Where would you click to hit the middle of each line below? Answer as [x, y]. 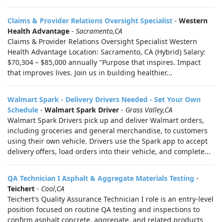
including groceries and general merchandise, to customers [108, 131]
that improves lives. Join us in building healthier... [90, 73]
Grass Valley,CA [149, 110]
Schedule [23, 110]
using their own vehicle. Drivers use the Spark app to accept [108, 141]
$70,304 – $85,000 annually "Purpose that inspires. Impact [104, 62]
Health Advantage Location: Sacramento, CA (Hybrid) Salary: [107, 52]
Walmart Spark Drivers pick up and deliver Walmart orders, [106, 120]
